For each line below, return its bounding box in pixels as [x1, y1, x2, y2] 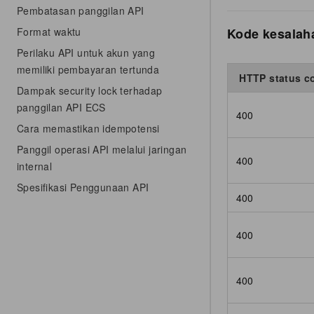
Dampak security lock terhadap [17, 83, 163, 97]
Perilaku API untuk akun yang [17, 46, 156, 60]
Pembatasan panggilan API [17, 4, 144, 18]
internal [17, 159, 53, 173]
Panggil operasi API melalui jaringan [17, 142, 187, 156]
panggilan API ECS [17, 100, 106, 114]
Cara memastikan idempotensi [17, 121, 160, 135]
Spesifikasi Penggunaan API [17, 180, 149, 194]
